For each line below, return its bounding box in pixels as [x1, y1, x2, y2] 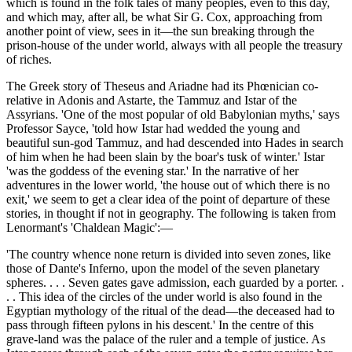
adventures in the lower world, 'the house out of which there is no [6, 178, 330, 192]
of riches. [6, 53, 52, 67]
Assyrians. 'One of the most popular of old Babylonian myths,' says [6, 108, 339, 122]
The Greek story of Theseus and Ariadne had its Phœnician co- [6, 79, 318, 93]
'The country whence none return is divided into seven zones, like [6, 247, 331, 262]
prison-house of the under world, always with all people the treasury [6, 38, 343, 53]
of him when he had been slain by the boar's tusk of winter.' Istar [6, 150, 324, 164]
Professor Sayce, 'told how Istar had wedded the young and [6, 122, 300, 136]
